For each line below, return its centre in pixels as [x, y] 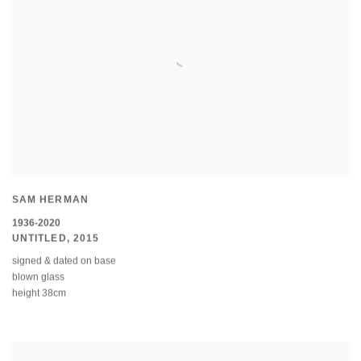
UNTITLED [39, 238]
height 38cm [39, 293]
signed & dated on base [64, 261]
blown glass [38, 277]
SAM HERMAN [50, 200]
